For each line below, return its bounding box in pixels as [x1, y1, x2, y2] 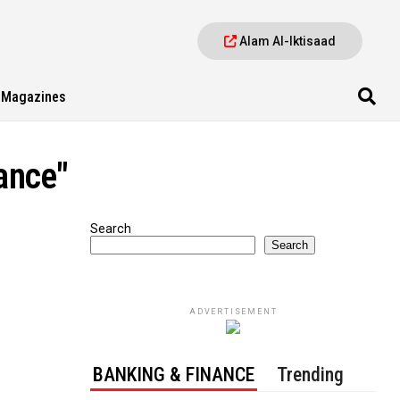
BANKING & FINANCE [93, 363, 255, 386]
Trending [277, 363, 345, 386]
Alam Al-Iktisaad [237, 34, 337, 48]
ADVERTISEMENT [188, 307, 278, 316]
